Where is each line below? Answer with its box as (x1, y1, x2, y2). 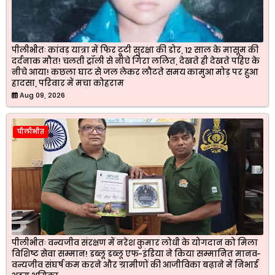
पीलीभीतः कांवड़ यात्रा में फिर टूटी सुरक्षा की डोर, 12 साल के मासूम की (12, 44, 258, 56)
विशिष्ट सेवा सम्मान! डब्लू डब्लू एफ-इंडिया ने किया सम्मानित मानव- (12, 247, 261, 260)
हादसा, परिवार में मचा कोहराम (12, 77, 124, 89)
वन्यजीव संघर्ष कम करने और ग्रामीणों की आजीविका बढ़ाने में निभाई (12, 258, 258, 271)
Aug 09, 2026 (20, 90, 65, 100)
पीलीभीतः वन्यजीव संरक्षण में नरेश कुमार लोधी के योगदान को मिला (12, 236, 258, 249)
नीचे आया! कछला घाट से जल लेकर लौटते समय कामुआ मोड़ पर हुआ (12, 66, 258, 78)
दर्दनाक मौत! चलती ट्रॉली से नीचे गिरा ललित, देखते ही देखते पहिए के (12, 55, 260, 67)
